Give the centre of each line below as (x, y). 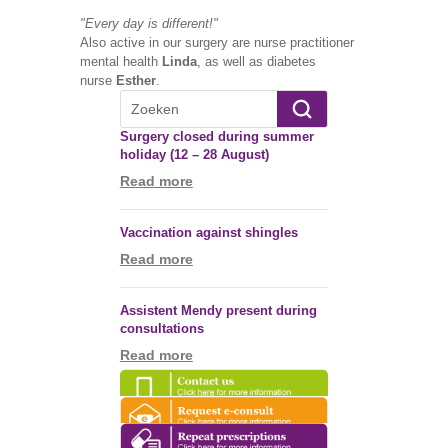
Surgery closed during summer (216, 136)
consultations (161, 328)
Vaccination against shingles (208, 232)
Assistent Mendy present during (218, 310)
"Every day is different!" (148, 23)
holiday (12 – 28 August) (194, 154)
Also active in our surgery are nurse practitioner (216, 42)
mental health (120, 61)
